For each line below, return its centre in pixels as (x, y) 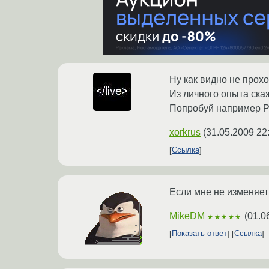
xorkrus (185, 132)
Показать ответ (199, 234)
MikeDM (187, 216)
